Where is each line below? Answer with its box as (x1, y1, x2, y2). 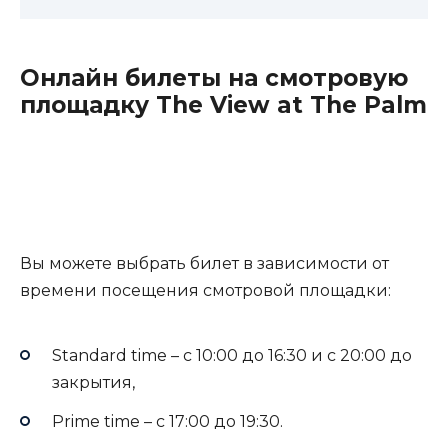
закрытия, (52, 373, 135, 393)
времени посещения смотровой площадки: (20, 281, 391, 301)
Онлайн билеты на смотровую (20, 63, 408, 92)
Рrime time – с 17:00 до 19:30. (52, 411, 283, 431)
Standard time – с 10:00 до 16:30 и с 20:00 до (52, 346, 412, 366)
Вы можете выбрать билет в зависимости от (20, 254, 389, 274)
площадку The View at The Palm (20, 90, 427, 119)
